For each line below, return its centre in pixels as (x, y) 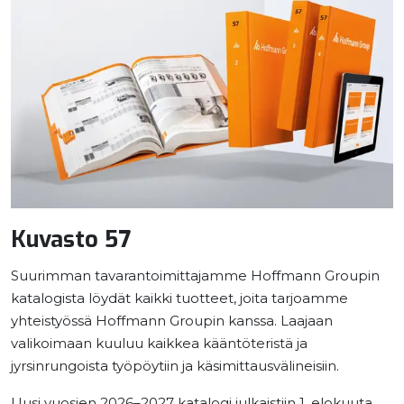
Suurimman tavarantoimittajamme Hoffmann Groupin (195, 276)
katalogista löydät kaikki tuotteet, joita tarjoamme (179, 298)
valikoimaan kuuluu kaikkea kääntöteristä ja (159, 344)
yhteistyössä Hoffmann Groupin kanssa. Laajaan (172, 321)
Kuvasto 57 (71, 239)
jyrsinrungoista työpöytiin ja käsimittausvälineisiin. (175, 366)
